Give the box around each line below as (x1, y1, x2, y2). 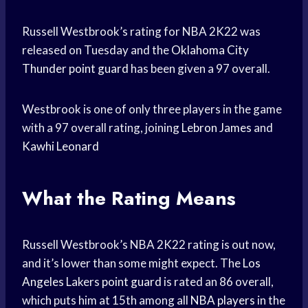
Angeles (22, 274, 64, 289)
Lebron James (181, 120, 252, 135)
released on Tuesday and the (22, 43, 171, 58)
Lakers (64, 274, 102, 289)
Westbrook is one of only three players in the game (22, 102, 282, 117)
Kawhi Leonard (22, 139, 99, 154)
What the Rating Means (22, 184, 236, 213)
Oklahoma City (171, 43, 249, 58)
